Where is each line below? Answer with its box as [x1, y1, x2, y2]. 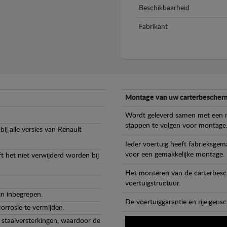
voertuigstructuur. [125, 180, 180, 187]
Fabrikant [139, 23, 168, 31]
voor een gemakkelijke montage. [125, 151, 224, 159]
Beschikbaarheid [139, 5, 190, 12]
